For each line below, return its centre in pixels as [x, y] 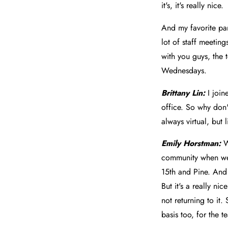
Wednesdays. [184, 70]
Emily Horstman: [191, 144]
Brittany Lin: [183, 93]
